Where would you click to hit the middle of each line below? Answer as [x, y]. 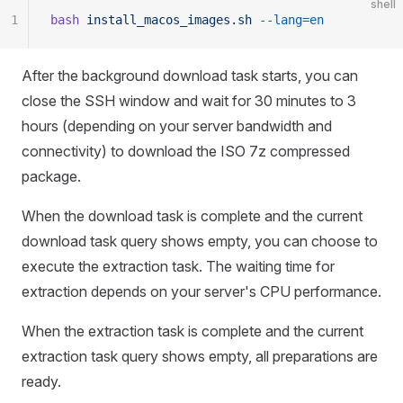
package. [51, 176]
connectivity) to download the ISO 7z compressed [186, 151]
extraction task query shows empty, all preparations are [200, 356]
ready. [41, 381]
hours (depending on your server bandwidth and [177, 126]
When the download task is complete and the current [192, 216]
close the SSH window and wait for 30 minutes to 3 [189, 101]
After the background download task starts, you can [190, 76]
